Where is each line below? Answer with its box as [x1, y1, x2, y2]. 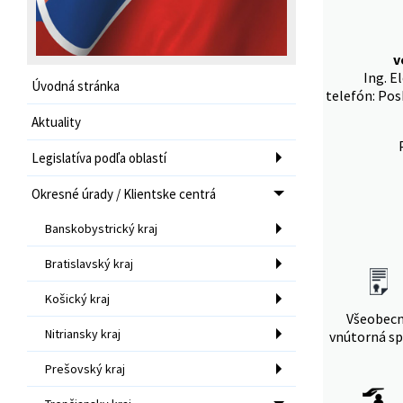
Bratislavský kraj [45, 255, 133, 272]
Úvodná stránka [31, 76, 120, 94]
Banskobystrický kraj [45, 219, 157, 237]
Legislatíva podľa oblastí [31, 148, 166, 166]
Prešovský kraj [45, 360, 125, 377]
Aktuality [31, 112, 81, 130]
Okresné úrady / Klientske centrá [31, 184, 216, 202]
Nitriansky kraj [45, 325, 121, 342]
